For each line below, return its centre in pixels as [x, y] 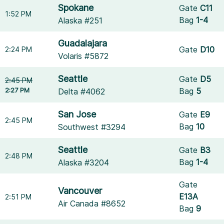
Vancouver [80, 190]
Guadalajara [83, 43]
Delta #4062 [82, 91]
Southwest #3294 [92, 127]
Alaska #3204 [84, 162]
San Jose [77, 114]
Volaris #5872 [83, 56]
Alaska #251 [80, 20]
